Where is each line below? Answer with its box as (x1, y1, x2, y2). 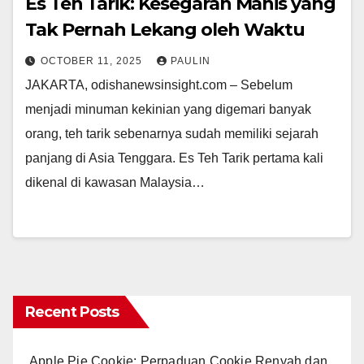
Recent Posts (25, 303, 119, 322)
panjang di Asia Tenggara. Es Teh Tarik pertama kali (25, 151, 323, 166)
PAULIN (171, 55, 210, 67)
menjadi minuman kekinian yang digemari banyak (25, 102, 311, 117)
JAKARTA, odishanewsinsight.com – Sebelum (25, 78, 292, 93)
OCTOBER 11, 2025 (41, 55, 145, 67)
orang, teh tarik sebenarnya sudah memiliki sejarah (25, 127, 318, 141)
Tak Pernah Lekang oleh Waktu (25, 19, 305, 41)
